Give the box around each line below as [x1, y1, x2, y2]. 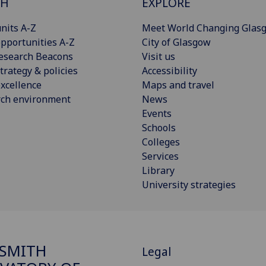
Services [142, 150, 179, 163]
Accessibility [142, 64, 197, 78]
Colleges [142, 135, 180, 149]
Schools [142, 121, 176, 135]
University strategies [142, 178, 236, 192]
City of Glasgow [142, 36, 211, 49]
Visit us [142, 50, 175, 64]
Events [142, 107, 172, 121]
